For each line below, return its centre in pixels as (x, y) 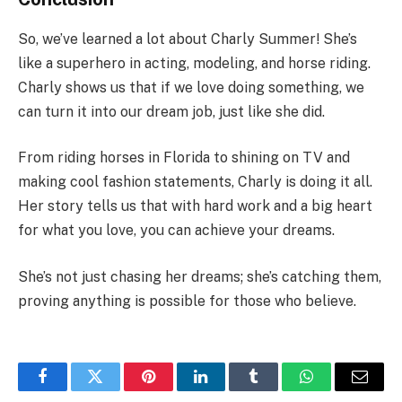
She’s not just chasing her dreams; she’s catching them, (200, 276)
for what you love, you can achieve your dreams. (176, 231)
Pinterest (175, 390)
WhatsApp (340, 390)
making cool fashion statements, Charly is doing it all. (195, 182)
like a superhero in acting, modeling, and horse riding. (194, 63)
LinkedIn (229, 390)
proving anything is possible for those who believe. (187, 301)
